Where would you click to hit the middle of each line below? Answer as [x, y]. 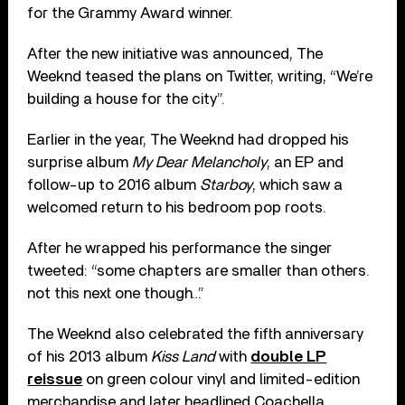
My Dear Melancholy [200, 162]
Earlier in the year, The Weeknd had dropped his [188, 139]
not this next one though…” [116, 293]
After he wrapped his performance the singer [180, 248]
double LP [289, 356]
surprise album [80, 162]
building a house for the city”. [127, 99]
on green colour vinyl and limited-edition [221, 379]
